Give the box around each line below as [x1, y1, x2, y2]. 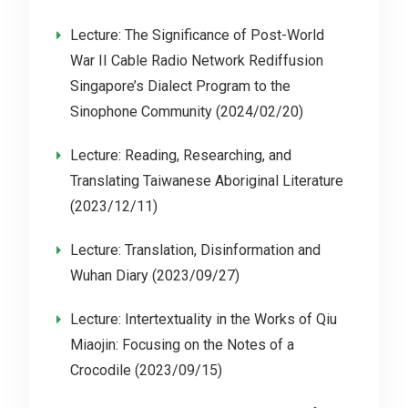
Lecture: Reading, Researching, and [69, 147, 291, 164]
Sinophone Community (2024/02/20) [69, 103, 303, 120]
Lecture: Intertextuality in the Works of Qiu [69, 311, 337, 328]
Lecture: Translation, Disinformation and [69, 241, 321, 259]
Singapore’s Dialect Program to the [69, 77, 291, 95]
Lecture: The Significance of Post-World [69, 26, 324, 44]
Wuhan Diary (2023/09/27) [69, 267, 240, 284]
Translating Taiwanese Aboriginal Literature [69, 172, 343, 189]
